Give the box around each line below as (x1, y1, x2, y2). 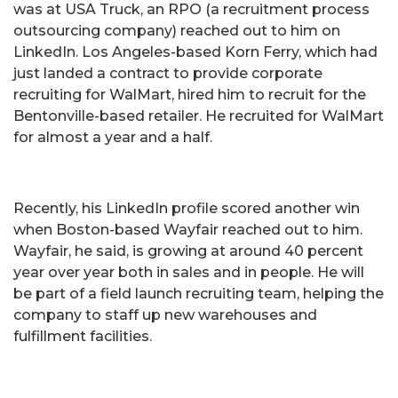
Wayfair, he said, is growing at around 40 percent (13, 242, 363, 259)
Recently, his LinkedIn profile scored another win (13, 199, 360, 217)
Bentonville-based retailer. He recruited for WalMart (13, 107, 384, 124)
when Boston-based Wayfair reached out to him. (13, 220, 362, 238)
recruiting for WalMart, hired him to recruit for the (13, 85, 366, 103)
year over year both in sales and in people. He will (13, 263, 364, 281)
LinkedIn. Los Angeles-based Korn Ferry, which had (13, 43, 378, 60)
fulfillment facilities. (13, 327, 152, 345)
